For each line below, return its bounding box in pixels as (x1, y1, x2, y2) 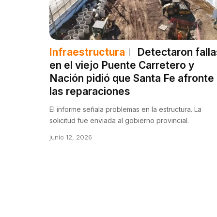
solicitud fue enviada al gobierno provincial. (49, 116, 189, 124)
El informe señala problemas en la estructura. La (49, 105, 201, 113)
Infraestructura (49, 46, 125, 58)
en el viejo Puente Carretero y (49, 59, 194, 71)
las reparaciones (49, 85, 130, 97)
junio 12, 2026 (49, 133, 92, 141)
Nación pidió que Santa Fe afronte (49, 72, 214, 84)
